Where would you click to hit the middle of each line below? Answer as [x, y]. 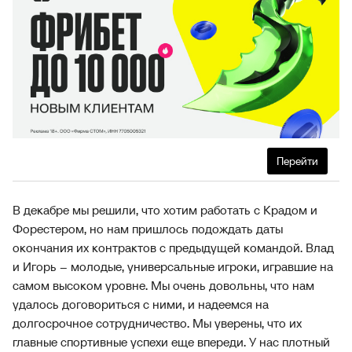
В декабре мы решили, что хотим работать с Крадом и [165, 210]
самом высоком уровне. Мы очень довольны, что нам [163, 285]
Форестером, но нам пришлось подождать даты [148, 229]
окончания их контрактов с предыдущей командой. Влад [173, 247]
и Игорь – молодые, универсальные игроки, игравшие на [173, 266]
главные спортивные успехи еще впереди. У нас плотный [171, 342]
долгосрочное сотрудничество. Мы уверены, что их [157, 323]
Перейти [297, 161]
